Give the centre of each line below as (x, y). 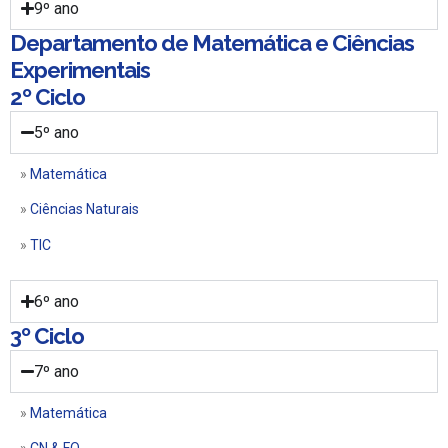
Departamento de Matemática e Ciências (212, 42)
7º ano (57, 372)
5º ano (57, 132)
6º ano (57, 302)
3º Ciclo (47, 336)
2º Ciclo (47, 96)
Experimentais (80, 69)
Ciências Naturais (84, 209)
